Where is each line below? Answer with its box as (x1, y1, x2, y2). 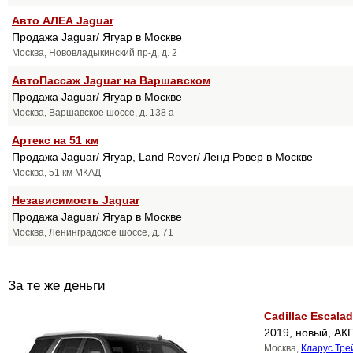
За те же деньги (8, 278, 106, 294)
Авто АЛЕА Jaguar (12, 13, 113, 27)
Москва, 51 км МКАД (12, 166, 101, 178)
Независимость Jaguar (12, 193, 139, 206)
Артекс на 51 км (12, 133, 98, 147)
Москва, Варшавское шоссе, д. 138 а (12, 106, 174, 118)
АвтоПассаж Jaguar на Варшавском (12, 73, 210, 87)
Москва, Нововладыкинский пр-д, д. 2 (12, 46, 177, 58)
